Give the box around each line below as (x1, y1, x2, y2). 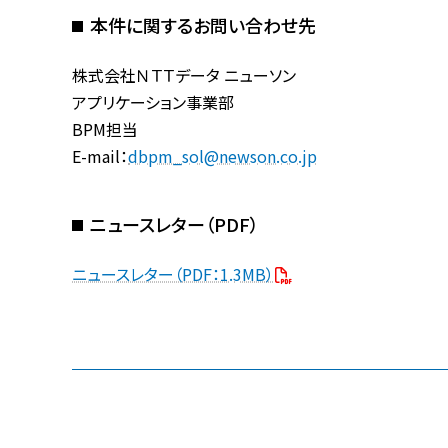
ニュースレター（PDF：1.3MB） (72, 262, 274, 287)
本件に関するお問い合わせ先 (90, 12, 316, 39)
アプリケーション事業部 (72, 90, 234, 115)
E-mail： (72, 144, 128, 169)
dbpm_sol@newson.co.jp (128, 144, 317, 169)
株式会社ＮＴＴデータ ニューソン (72, 63, 296, 88)
